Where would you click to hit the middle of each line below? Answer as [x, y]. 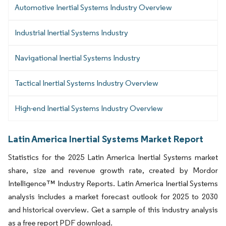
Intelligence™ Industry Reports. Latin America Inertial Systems [113, 183]
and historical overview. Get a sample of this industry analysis [113, 209]
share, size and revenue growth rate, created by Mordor [113, 170]
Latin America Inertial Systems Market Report [106, 138]
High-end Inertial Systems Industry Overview [89, 108]
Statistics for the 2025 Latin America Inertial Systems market [113, 157]
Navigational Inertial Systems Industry [77, 58]
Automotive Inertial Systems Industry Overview [93, 7]
